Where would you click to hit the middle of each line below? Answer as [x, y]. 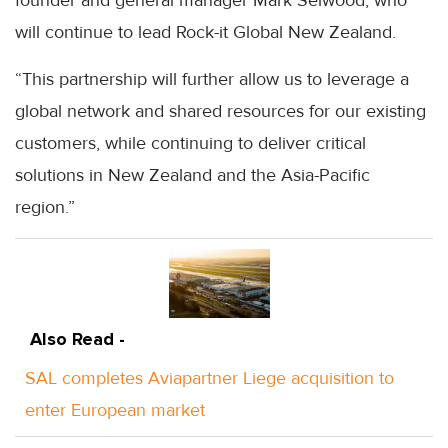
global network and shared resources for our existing [220, 110]
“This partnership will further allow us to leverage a [212, 78]
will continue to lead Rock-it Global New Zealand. [205, 31]
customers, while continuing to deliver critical [190, 142]
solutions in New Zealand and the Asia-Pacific [192, 174]
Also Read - [77, 338]
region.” [45, 206]
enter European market [115, 409]
